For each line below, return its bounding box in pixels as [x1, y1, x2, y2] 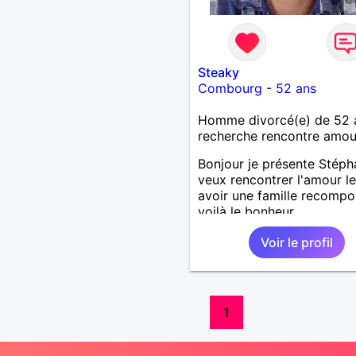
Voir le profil [260, 234, 333, 250]
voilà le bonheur [197, 203, 294, 219]
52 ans [275, 79, 316, 96]
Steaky [197, 64, 239, 80]
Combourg [197, 79, 262, 96]
